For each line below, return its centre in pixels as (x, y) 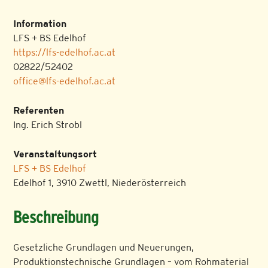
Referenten (39, 111)
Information (40, 24)
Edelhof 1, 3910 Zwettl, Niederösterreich (100, 183)
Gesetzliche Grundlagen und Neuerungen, (104, 248)
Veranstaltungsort (55, 154)
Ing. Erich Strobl (48, 125)
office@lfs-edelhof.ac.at (65, 81)
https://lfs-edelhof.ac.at (65, 53)
